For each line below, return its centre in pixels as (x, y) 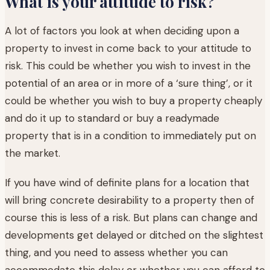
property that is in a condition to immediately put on (130, 135)
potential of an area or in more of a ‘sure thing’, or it (129, 83)
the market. (33, 153)
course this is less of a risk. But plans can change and (131, 217)
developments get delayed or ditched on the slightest (134, 235)
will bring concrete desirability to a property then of (130, 200)
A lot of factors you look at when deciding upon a (122, 30)
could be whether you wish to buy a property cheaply (133, 100)
